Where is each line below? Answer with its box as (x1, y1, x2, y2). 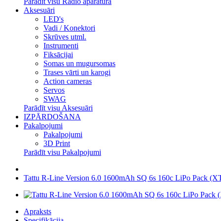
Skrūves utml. (43, 33, 86, 41)
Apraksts (24, 207, 51, 216)
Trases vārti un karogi (43, 68, 110, 76)
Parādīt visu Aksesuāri (24, 104, 93, 112)
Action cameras (43, 77, 92, 85)
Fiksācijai (43, 50, 73, 59)
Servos (43, 86, 65, 94)
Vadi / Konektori (43, 24, 95, 32)
